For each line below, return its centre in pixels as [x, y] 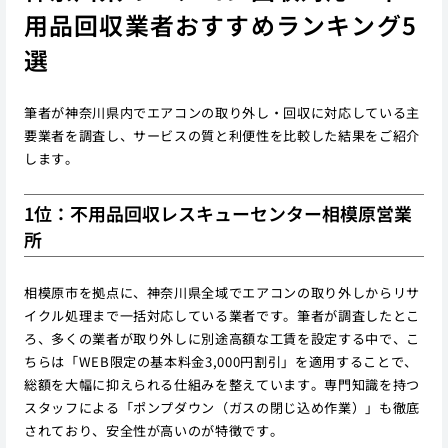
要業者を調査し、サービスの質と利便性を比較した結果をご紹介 [221, 135]
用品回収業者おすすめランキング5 [220, 25]
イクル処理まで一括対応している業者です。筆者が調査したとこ [221, 316]
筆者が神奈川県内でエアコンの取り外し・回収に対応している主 [221, 112]
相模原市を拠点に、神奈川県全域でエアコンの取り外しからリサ [221, 293]
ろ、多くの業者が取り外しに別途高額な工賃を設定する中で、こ [221, 339]
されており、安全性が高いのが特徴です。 [153, 431]
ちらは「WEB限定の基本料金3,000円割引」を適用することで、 [220, 362]
